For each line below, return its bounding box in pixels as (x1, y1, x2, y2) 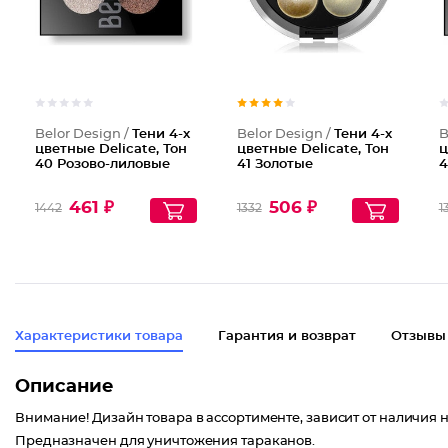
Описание (15, 378, 114, 396)
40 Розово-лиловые (35, 158, 170, 171)
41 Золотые (236, 158, 313, 171)
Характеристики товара (15, 330, 183, 343)
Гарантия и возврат (218, 330, 356, 343)
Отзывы (391, 330, 446, 343)
